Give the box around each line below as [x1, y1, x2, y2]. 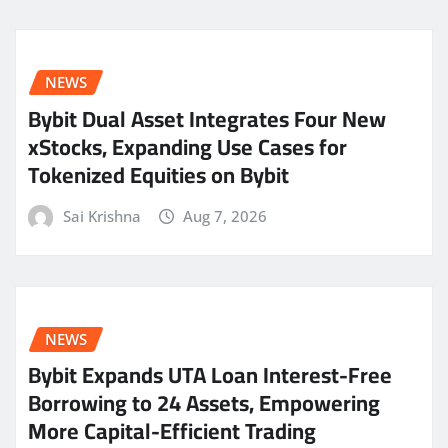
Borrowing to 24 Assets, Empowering [28, 382, 380, 425]
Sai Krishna [62, 206, 141, 227]
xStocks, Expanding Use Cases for [28, 126, 347, 169]
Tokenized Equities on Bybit [28, 154, 289, 197]
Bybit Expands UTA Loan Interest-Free [28, 354, 392, 397]
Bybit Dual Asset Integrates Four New [28, 98, 386, 141]
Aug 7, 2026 [183, 206, 268, 227]
